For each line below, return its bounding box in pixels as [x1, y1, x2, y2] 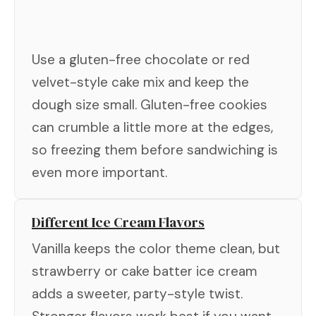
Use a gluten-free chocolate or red [32, 51, 250, 68]
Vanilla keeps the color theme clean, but [32, 240, 280, 257]
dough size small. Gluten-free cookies [32, 96, 267, 114]
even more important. [32, 164, 167, 181]
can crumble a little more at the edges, [32, 119, 273, 136]
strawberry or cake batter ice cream [32, 262, 257, 280]
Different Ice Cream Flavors [32, 212, 205, 232]
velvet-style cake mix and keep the [32, 73, 249, 91]
